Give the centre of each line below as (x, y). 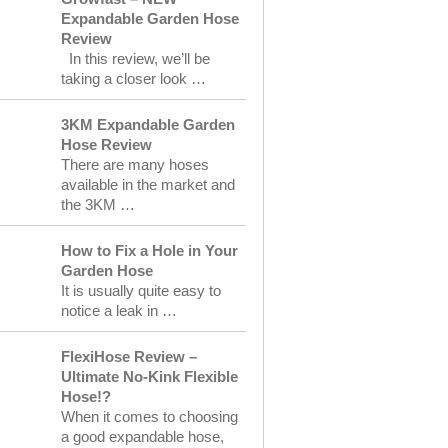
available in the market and (148, 184)
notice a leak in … (119, 310)
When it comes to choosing (149, 416)
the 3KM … (98, 204)
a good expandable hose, (142, 436)
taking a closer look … (133, 78)
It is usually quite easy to (141, 290)
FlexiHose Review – (129, 356)
